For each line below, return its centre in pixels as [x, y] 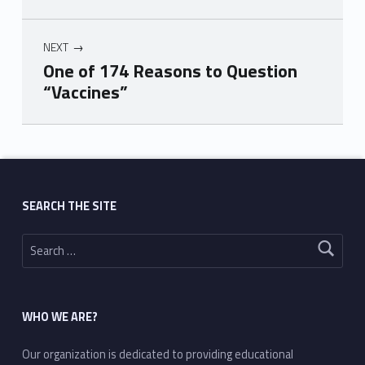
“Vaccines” [85, 92]
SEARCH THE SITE [69, 206]
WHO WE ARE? [59, 317]
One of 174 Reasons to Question [170, 71]
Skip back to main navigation [50, 128]
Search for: [30, 234]
